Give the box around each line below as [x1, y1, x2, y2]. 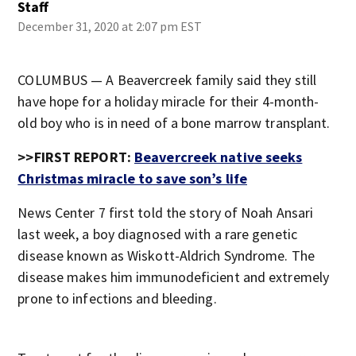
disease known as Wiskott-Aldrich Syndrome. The [17, 246, 315, 265]
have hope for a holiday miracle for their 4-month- [17, 92, 319, 110]
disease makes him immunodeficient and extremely [17, 268, 330, 286]
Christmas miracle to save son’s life [17, 169, 247, 188]
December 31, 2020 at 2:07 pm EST [17, 18, 203, 34]
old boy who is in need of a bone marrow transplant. [17, 114, 331, 132]
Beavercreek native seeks [134, 148, 303, 166]
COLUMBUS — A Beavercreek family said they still [17, 71, 317, 89]
